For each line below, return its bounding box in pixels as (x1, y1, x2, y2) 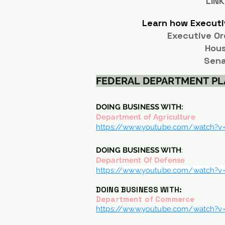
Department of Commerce (96, 194, 195, 204)
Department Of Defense (96, 156, 185, 165)
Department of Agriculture (96, 113, 195, 122)
